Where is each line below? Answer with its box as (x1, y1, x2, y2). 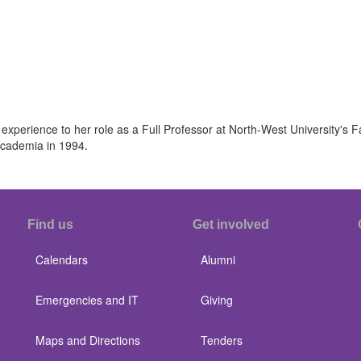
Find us (27, 218, 73, 231)
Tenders (201, 332, 243, 348)
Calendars (35, 251, 88, 268)
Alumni (201, 251, 235, 268)
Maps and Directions (35, 332, 140, 348)
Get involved (193, 218, 269, 231)
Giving (201, 292, 233, 308)
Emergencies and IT (35, 292, 139, 308)
